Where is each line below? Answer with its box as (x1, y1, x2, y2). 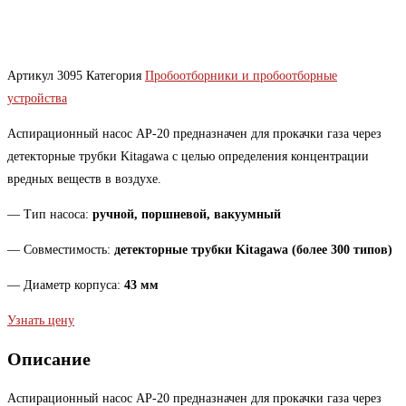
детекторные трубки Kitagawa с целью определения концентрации (7, 149, 369, 163)
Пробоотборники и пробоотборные (145, 68, 337, 82)
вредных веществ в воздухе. (7, 171, 161, 186)
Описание (7, 349, 91, 370)
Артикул (7, 68, 57, 82)
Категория (86, 68, 141, 82)
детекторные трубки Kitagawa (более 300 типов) (114, 242, 392, 256)
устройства (7, 91, 67, 105)
